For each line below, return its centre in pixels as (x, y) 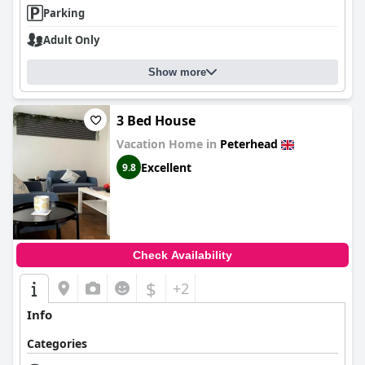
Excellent (166, 167)
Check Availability (182, 255)
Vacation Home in (168, 144)
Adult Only (71, 40)
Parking (64, 13)
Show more (177, 72)
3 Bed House (156, 121)
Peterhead (249, 144)
